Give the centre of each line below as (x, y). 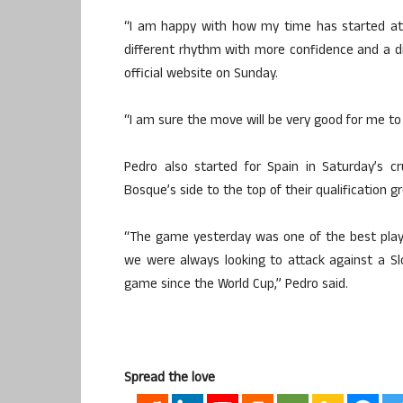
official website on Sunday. (201, 75)
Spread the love (170, 379)
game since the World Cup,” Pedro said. (236, 285)
